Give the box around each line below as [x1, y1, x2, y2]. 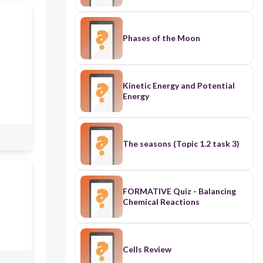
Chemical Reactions [122, 197, 200, 207]
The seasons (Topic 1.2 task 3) [122, 139, 240, 149]
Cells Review [122, 244, 171, 255]
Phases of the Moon [122, 33, 200, 43]
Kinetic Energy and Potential [122, 80, 235, 91]
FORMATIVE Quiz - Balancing [122, 186, 236, 197]
